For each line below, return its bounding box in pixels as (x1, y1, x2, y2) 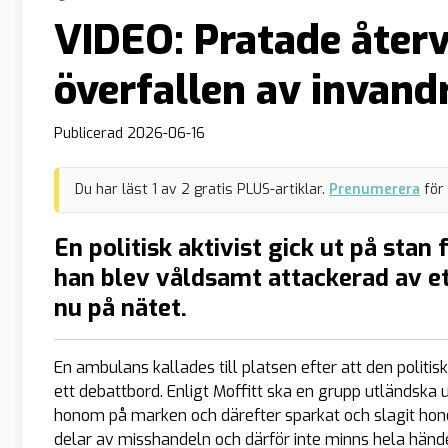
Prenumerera (329, 180, 420, 200)
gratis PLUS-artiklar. (190, 180, 325, 200)
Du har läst (75, 180, 152, 200)
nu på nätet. (54, 292, 187, 325)
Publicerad (54, 123, 127, 143)
